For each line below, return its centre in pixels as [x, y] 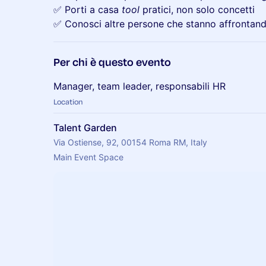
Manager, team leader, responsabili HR [140, 86]
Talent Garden [85, 128]
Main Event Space [88, 157]
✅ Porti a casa [88, 9]
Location [68, 102]
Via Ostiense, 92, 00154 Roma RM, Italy [130, 142]
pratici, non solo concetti [197, 9]
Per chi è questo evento [112, 62]
